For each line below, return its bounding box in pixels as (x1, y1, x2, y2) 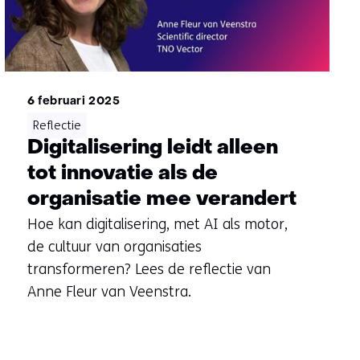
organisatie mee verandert (27, 190, 297, 211)
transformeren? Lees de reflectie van (27, 260, 271, 279)
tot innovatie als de (27, 164, 218, 185)
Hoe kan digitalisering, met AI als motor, (27, 215, 288, 234)
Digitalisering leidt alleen (27, 138, 278, 159)
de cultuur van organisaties (27, 238, 202, 256)
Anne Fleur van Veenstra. (27, 283, 191, 301)
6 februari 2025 (27, 96, 121, 108)
